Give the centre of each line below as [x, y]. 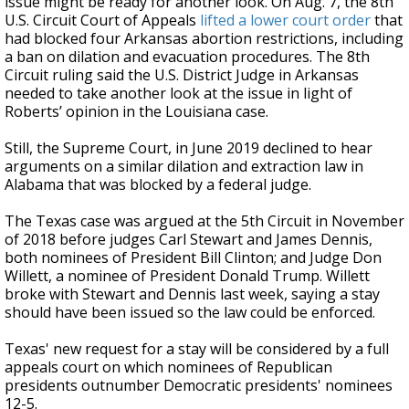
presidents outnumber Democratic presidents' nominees [199, 385]
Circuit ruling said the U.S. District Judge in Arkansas [182, 75]
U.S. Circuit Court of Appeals [102, 20]
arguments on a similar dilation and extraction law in [184, 166]
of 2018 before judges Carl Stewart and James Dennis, [189, 239]
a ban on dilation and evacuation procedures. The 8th [187, 57]
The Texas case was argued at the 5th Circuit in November [204, 221]
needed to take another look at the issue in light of [178, 93]
